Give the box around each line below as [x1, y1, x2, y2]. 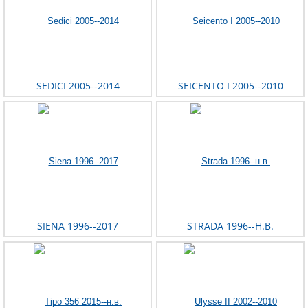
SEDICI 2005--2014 [36, 79, 120, 93]
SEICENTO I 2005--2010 [177, 79, 283, 93]
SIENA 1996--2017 [37, 219, 118, 233]
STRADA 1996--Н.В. [187, 219, 274, 233]
